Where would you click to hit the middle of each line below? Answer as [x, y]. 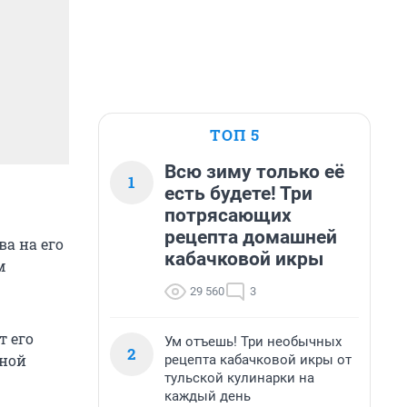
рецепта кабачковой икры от [258, 360]
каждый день [208, 396]
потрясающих [228, 215]
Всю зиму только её [254, 172]
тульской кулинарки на [239, 378]
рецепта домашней [251, 237]
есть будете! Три [238, 194]
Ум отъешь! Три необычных [253, 342]
